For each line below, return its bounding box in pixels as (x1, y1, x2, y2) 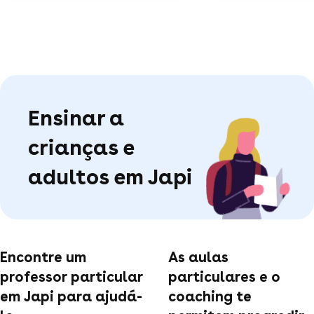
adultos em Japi (28, 163, 193, 189)
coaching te (168, 287, 252, 305)
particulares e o (168, 268, 280, 285)
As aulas (168, 248, 228, 266)
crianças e (28, 134, 134, 160)
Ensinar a (28, 104, 124, 130)
